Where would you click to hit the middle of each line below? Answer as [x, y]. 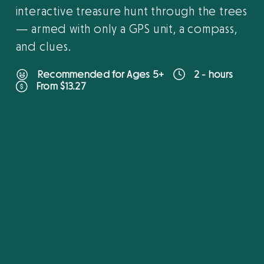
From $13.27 [61, 87]
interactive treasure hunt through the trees [132, 12]
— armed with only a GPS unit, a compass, [126, 30]
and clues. [43, 47]
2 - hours [213, 74]
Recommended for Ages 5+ [100, 74]
